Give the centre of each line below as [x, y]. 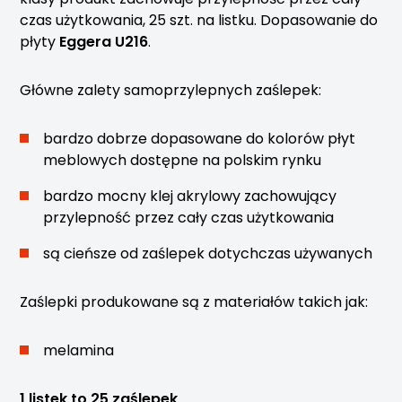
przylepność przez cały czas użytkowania [189, 218]
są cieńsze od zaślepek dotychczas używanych [208, 253]
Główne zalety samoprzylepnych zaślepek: [171, 90]
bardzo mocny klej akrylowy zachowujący [190, 196]
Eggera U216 [104, 42]
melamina [79, 350]
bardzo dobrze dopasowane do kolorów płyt [200, 139]
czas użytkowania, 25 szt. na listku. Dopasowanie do [199, 20]
